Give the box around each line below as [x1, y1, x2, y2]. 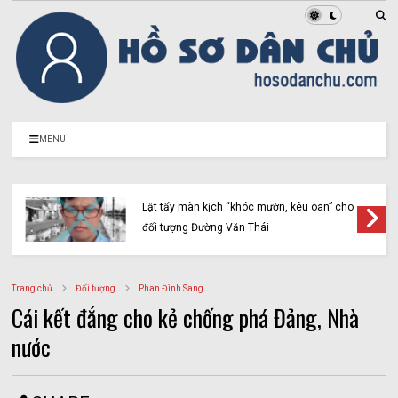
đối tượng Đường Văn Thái [142, 221, 270, 235]
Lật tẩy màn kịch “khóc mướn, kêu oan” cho [142, 201, 354, 214]
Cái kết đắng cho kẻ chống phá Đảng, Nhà [12, 300, 360, 336]
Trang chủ [12, 283, 53, 294]
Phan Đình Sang [139, 283, 204, 294]
